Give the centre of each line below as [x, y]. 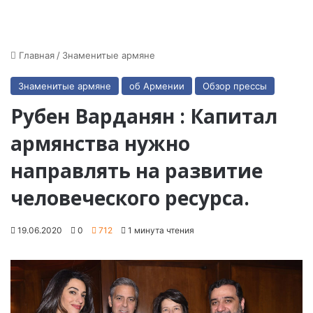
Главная [35, 55]
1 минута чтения [160, 230]
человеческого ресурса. [130, 198]
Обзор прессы [235, 86]
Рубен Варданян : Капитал [144, 116]
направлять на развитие [137, 170]
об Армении [157, 86]
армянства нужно [100, 143]
